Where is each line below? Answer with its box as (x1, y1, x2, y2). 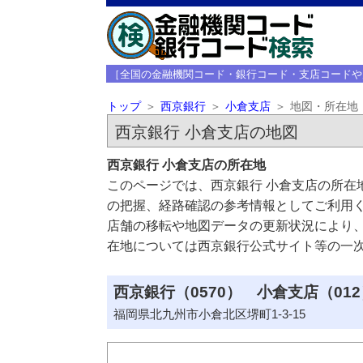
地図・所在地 (289, 100, 358, 113)
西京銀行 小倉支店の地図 (114, 123, 298, 141)
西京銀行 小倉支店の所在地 (106, 158, 266, 172)
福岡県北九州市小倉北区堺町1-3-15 (113, 307, 305, 321)
